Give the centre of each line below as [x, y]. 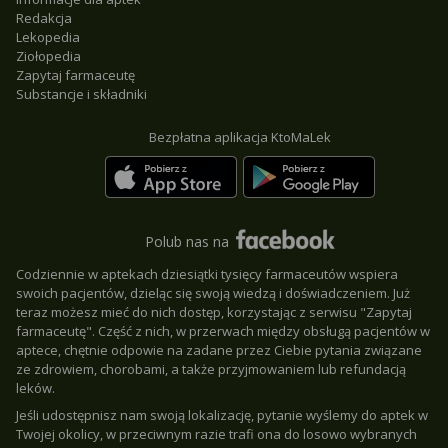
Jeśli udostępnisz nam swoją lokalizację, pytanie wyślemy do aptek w [222, 415]
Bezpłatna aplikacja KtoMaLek [240, 137]
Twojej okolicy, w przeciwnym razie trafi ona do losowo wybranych [216, 434]
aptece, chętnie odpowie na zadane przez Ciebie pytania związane [219, 350]
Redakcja [44, 18]
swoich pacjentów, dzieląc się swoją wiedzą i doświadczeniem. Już [213, 293]
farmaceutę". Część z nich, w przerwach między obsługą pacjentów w [223, 331]
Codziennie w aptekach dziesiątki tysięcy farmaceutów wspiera [207, 274]
